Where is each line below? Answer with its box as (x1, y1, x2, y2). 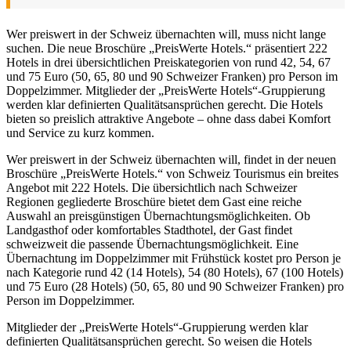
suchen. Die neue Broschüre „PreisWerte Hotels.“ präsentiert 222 (6, 41, 327, 55)
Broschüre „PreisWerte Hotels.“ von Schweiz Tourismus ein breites (6, 166, 338, 180)
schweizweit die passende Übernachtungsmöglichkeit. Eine (6, 237, 299, 251)
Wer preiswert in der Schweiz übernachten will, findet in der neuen (6, 152, 336, 166)
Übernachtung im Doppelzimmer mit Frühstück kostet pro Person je (6, 251, 341, 265)
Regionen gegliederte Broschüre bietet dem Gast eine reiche (6, 194, 302, 208)
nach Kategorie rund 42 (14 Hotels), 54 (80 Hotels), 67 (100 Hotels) (6, 265, 343, 279)
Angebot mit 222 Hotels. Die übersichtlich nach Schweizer (6, 180, 297, 194)
